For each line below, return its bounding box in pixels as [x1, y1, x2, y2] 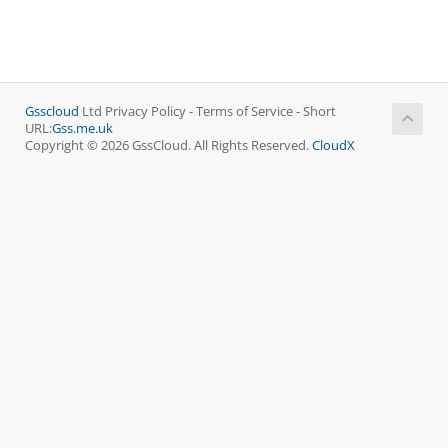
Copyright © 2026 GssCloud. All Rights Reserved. [25, 137, 312, 154]
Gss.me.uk [52, 120, 113, 137]
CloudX [312, 137, 355, 154]
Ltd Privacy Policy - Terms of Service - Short [79, 103, 336, 120]
